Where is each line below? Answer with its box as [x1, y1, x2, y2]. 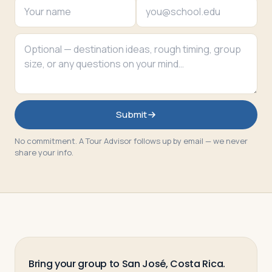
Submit [115, 108, 147, 121]
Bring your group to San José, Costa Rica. [29, 257, 225, 271]
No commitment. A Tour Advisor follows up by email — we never [15, 135, 248, 146]
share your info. [15, 147, 73, 158]
